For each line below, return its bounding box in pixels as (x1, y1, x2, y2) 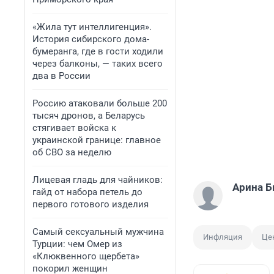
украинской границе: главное (32, 135, 161, 146)
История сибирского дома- (32, 34, 149, 45)
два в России (32, 70, 91, 81)
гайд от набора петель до (32, 187, 143, 198)
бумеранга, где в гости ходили (32, 46, 163, 57)
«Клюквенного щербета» (32, 251, 139, 262)
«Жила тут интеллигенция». (32, 21, 152, 32)
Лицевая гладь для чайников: (32, 174, 163, 185)
